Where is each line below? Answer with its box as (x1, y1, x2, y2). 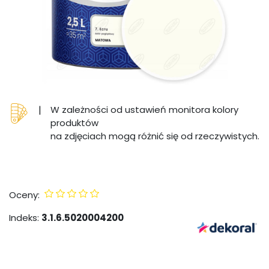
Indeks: (9, 211, 39, 224)
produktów (50, 116, 99, 129)
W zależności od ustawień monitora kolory (50, 103, 239, 116)
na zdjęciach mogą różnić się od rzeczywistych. (50, 129, 260, 142)
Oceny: (9, 188, 40, 201)
